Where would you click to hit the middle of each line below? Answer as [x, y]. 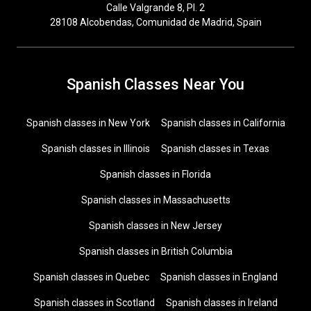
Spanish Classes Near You [155, 84]
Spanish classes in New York [88, 123]
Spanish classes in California [223, 123]
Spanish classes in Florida [155, 174]
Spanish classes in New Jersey [155, 226]
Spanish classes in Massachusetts [155, 200]
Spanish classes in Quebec [91, 277]
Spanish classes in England [219, 277]
